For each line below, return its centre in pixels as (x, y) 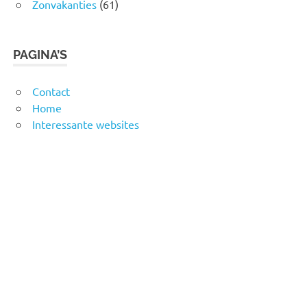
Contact (51, 91)
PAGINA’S (40, 54)
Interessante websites (86, 124)
